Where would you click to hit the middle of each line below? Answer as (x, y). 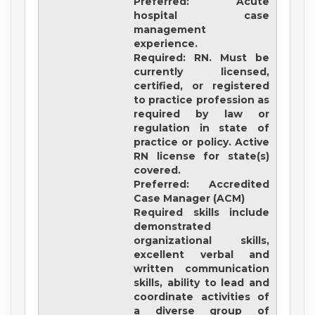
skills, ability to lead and (201, 283)
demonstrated (173, 227)
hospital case (201, 16)
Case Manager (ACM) (189, 199)
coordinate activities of (201, 297)
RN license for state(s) (201, 156)
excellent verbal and (201, 255)
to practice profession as (201, 100)
